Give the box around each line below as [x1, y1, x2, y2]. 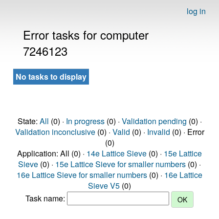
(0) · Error [170, 126, 204, 137]
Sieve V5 [88, 180, 120, 191]
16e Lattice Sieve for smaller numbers [17, 169, 147, 180]
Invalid [147, 126, 170, 137]
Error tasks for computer [23, 26, 149, 43]
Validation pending [121, 115, 187, 127]
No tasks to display [16, 71, 87, 82]
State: [17, 115, 40, 127]
